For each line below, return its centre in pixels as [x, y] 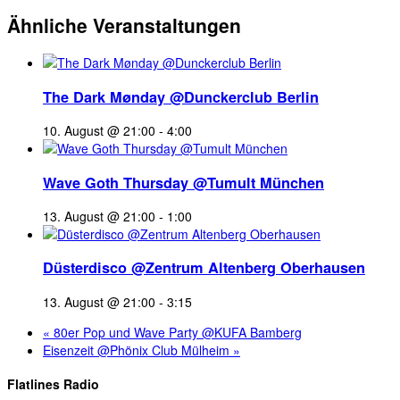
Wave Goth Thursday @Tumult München [183, 182]
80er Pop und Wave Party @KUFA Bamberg [176, 332]
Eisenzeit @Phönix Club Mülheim [138, 350]
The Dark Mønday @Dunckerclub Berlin [181, 96]
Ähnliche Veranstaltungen [124, 25]
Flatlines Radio [53, 384]
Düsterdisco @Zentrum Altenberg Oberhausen [204, 268]
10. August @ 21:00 [99, 131]
